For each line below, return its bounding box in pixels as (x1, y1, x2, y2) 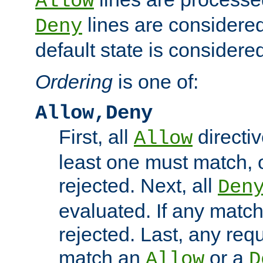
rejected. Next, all (59, 174, 218, 197)
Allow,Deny (35, 102, 153, 124)
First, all (59, 125, 134, 148)
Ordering (35, 70, 113, 93)
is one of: (113, 70, 198, 93)
